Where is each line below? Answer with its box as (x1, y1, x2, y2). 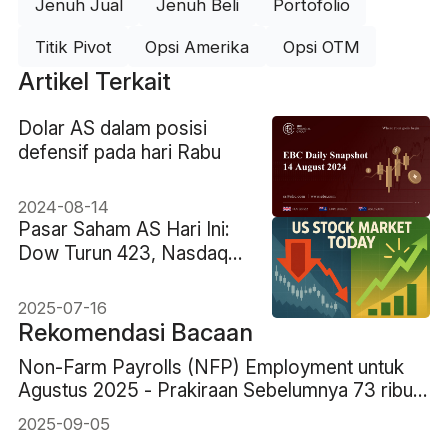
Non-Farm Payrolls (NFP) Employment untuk (17, 354, 404, 379)
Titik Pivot (34, 36, 112, 57)
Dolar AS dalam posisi (17, 115, 207, 140)
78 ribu (17, 400, 78, 425)
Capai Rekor (17, 264, 125, 289)
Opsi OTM (282, 36, 360, 57)
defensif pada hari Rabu (17, 139, 221, 164)
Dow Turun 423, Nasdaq (17, 240, 228, 265)
